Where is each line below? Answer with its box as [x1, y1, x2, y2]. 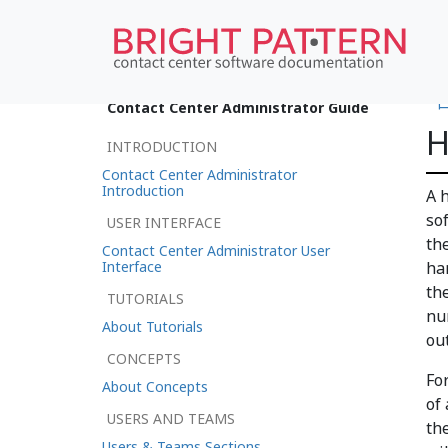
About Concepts [102, 377, 208, 396]
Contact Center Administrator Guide [107, 98, 369, 117]
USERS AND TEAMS [107, 409, 235, 428]
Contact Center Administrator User [102, 241, 330, 260]
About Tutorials [102, 317, 203, 336]
